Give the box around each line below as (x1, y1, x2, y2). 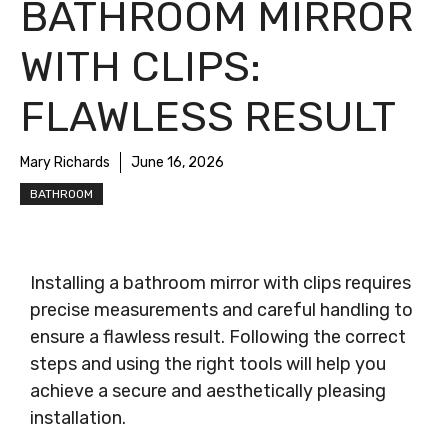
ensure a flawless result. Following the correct (30, 326, 406, 348)
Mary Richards (20, 154, 110, 171)
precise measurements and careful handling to (30, 299, 413, 321)
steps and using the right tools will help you (30, 353, 386, 375)
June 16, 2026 (131, 154, 224, 171)
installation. (30, 407, 126, 429)
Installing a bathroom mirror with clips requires (30, 272, 411, 294)
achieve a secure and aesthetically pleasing (30, 380, 386, 402)
